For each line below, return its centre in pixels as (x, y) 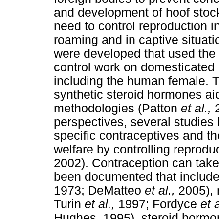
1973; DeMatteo (99, 190)
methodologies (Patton (117, 108)
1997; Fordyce (159, 204)
